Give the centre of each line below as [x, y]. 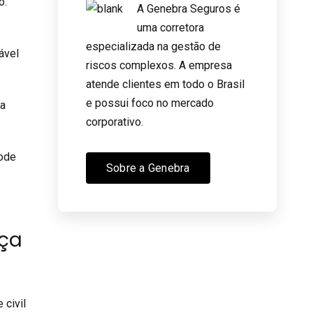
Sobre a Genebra [148, 168]
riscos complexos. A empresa [159, 65]
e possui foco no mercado [150, 103]
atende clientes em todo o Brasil [165, 84]
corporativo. [114, 122]
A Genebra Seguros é [188, 8]
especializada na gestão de [153, 46]
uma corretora [170, 27]
